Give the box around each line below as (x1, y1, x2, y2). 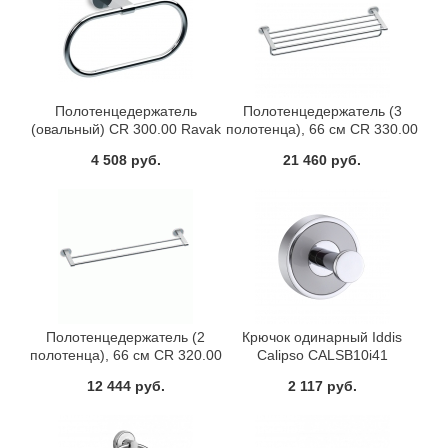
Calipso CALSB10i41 (256, 346, 388, 363)
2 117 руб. (287, 377, 357, 394)
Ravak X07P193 (74, 364, 177, 381)
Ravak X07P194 (271, 138, 374, 155)
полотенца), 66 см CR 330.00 (226, 120, 419, 137)
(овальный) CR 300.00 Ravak (30, 120, 221, 137)
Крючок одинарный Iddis (242, 328, 403, 345)
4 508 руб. (90, 151, 161, 168)
